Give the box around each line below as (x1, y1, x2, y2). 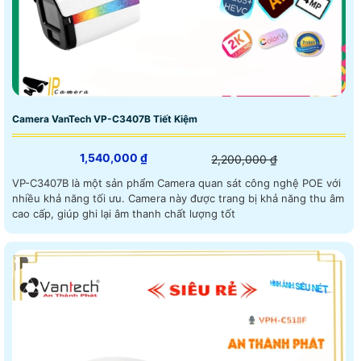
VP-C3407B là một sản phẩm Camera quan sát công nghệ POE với (12, 176, 341, 189)
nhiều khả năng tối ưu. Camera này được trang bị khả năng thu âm (12, 191, 128, 205)
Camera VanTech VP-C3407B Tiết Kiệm (12, 112, 197, 125)
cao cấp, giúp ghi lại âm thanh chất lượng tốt (12, 206, 235, 220)
